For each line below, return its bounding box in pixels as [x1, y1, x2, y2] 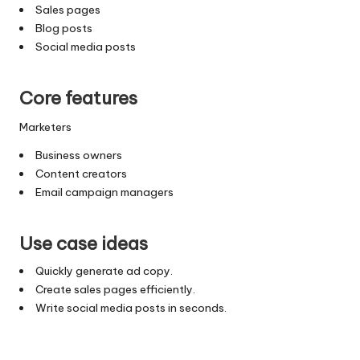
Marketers [19, 119, 72, 134]
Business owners [35, 147, 122, 162]
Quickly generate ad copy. [35, 263, 173, 278]
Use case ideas [19, 231, 148, 255]
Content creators [35, 166, 127, 181]
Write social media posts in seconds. [35, 300, 227, 315]
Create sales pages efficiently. [35, 281, 195, 297]
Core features [19, 86, 137, 109]
